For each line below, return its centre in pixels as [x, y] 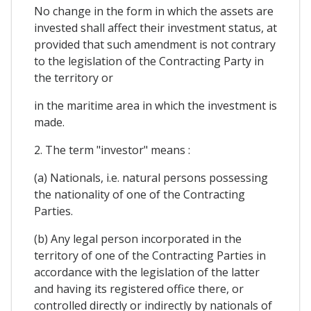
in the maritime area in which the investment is [155, 106]
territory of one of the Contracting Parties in [150, 256]
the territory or [74, 78]
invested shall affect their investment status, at [155, 28]
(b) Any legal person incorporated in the [138, 239]
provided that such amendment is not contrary [155, 45]
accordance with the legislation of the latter [147, 272]
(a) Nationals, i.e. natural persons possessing [151, 178]
